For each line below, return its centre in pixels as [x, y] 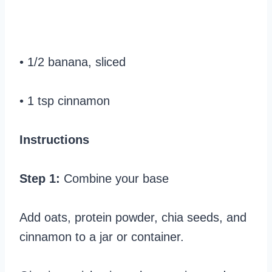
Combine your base [116, 179]
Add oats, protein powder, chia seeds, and [133, 218]
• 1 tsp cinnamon [65, 101]
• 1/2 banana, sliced [73, 62]
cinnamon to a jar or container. [102, 237]
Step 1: [42, 179]
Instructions [54, 140]
